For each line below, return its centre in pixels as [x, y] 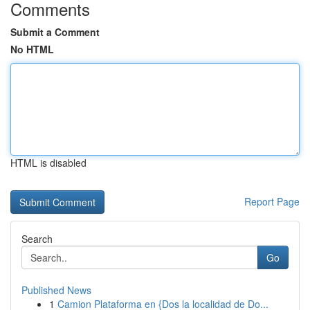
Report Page [272, 201]
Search [37, 239]
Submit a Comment [55, 32]
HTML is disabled [48, 163]
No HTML [32, 49]
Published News [56, 290]
